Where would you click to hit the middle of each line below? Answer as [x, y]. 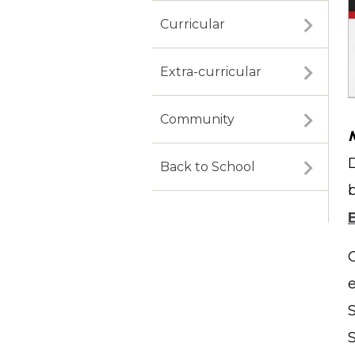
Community [197, 120]
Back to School [208, 167]
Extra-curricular [211, 72]
